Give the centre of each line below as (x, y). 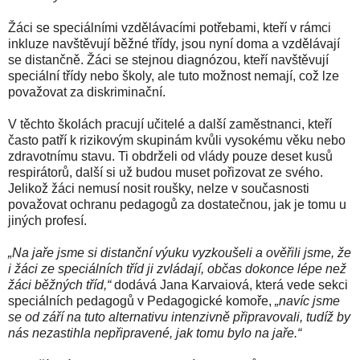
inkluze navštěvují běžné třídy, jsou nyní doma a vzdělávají (174, 43)
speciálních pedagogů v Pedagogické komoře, (141, 301)
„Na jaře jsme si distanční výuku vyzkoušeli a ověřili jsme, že (180, 252)
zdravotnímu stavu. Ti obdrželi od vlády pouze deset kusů (170, 156)
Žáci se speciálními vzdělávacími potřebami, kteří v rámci (170, 27)
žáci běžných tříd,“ (59, 284)
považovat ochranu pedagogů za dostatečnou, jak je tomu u (177, 204)
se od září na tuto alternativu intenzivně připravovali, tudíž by (179, 317)
